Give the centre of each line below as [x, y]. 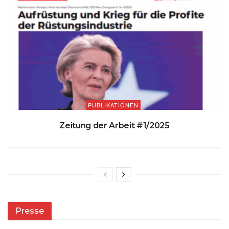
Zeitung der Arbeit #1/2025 [114, 126]
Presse [30, 211]
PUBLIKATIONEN [113, 105]
